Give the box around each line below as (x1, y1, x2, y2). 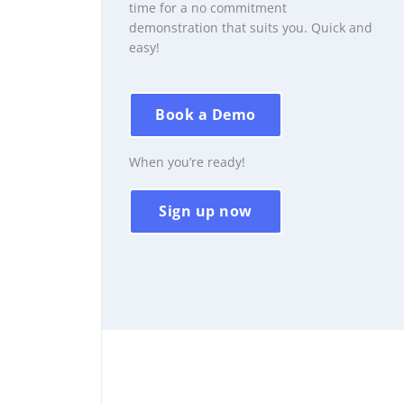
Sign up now (159, 200, 252, 221)
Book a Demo (155, 105, 256, 125)
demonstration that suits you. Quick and (129, 19, 372, 37)
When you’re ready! (129, 152, 245, 170)
